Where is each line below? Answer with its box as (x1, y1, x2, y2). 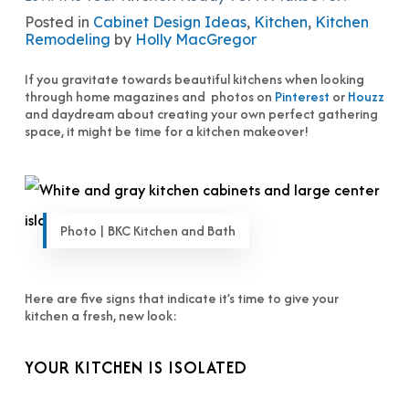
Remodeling (24, 30, 110, 48)
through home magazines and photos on (24, 87, 275, 106)
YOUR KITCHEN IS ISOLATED (24, 355, 247, 380)
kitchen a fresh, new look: (24, 306, 177, 325)
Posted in (24, 13, 93, 31)
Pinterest (274, 87, 330, 106)
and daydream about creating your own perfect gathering (24, 104, 378, 123)
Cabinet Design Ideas (92, 13, 246, 31)
